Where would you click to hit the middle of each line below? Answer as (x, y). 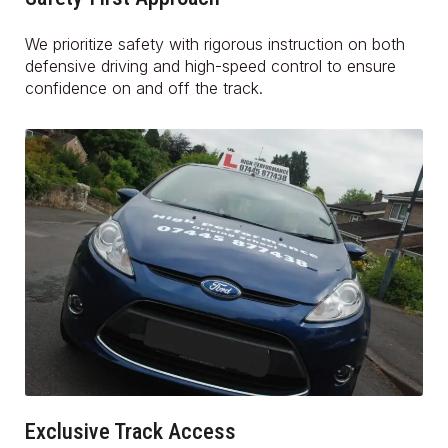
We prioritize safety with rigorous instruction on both (215, 43)
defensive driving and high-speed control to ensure (210, 65)
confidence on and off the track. (144, 87)
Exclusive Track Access (130, 431)
